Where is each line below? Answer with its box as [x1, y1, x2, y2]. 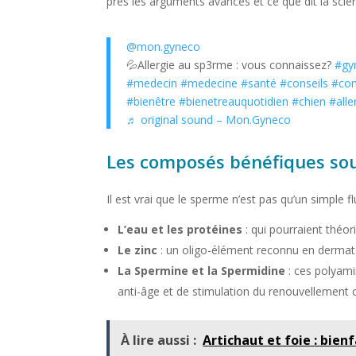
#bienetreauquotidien [179, 94, 289, 110]
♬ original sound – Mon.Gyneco [126, 112, 292, 128]
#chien [292, 94, 327, 110]
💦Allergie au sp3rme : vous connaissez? [126, 57, 335, 73]
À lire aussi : [121, 331, 197, 350]
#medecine [180, 75, 238, 91]
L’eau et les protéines [118, 222, 243, 238]
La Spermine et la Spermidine [118, 263, 286, 279]
